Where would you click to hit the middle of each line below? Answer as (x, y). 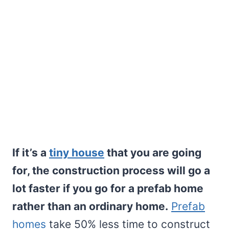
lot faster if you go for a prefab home (108, 188)
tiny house (77, 152)
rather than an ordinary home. (90, 206)
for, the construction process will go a (111, 170)
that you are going (153, 152)
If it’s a (31, 152)
